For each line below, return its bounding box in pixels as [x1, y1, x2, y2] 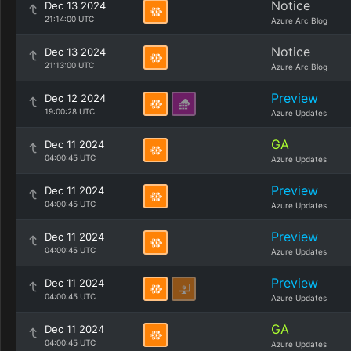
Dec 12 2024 [45, 92, 106, 104]
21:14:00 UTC [45, 14, 94, 24]
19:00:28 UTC [45, 107, 95, 116]
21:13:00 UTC [45, 60, 94, 70]
